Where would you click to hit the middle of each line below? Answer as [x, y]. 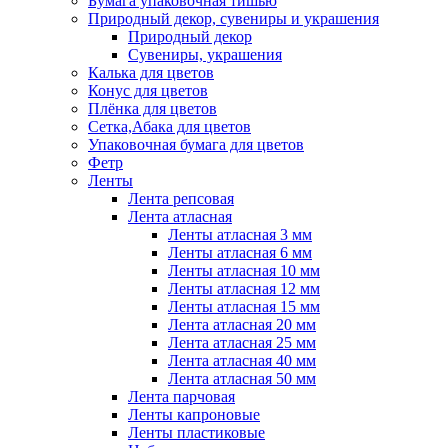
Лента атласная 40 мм [242, 360]
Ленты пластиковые [196, 432]
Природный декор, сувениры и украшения [233, 18]
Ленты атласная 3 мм [240, 234]
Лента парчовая [181, 396]
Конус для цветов [148, 90]
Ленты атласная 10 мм [244, 270]
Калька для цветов [151, 72]
